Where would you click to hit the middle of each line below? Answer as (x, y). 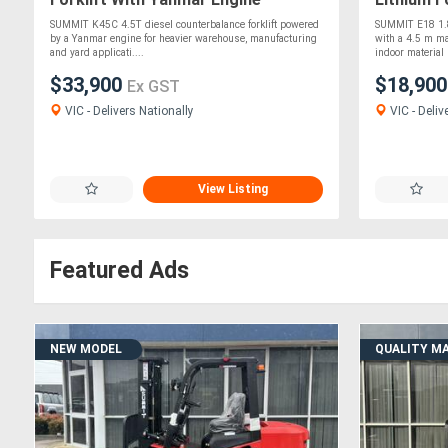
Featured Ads (119, 270)
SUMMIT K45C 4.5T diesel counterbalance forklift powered (184, 25)
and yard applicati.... (97, 53)
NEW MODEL (86, 349)
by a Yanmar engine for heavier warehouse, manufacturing (183, 39)
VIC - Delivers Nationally (128, 111)
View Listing (233, 189)
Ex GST (153, 87)
